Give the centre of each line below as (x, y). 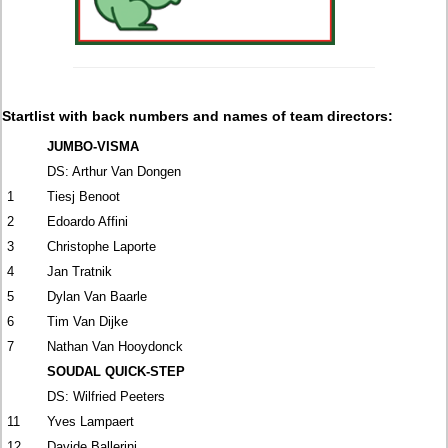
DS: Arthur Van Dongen (114, 171)
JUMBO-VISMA (93, 146)
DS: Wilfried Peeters (106, 396)
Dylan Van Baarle (97, 296)
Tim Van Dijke (88, 321)
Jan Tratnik (80, 271)
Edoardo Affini (88, 221)
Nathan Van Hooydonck (115, 346)
